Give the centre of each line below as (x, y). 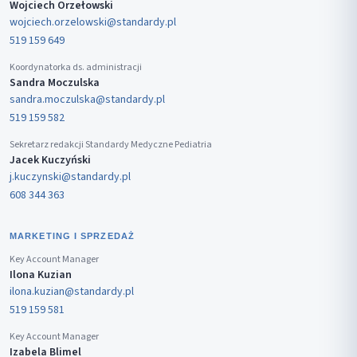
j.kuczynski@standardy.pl (70, 177)
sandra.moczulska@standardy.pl (87, 100)
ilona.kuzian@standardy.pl (72, 292)
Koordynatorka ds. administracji (76, 68)
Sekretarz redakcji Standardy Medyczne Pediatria (111, 145)
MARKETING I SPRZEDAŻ (72, 236)
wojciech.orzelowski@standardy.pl (93, 23)
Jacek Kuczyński (50, 161)
